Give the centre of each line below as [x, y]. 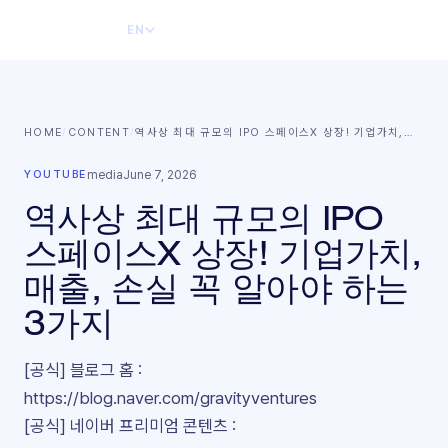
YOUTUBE [55, 174]
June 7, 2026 [159, 175]
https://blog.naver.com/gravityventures [170, 398]
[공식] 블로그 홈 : [83, 370]
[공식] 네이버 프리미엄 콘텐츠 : [130, 426]
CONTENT [98, 132]
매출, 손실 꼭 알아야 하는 [216, 287]
